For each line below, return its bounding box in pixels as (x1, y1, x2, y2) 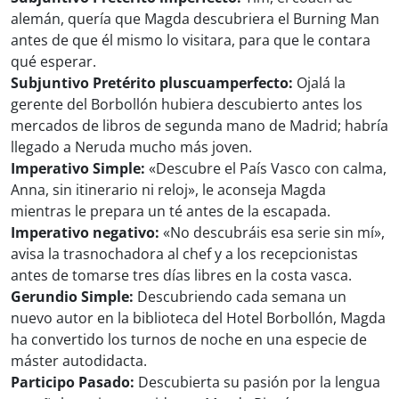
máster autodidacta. (11, 351, 147, 371)
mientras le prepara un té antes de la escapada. (11, 201, 330, 222)
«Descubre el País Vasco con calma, (145, 159, 387, 179)
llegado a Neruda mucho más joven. (11, 137, 252, 158)
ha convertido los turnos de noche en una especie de (11, 330, 367, 350)
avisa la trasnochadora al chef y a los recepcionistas (11, 244, 358, 265)
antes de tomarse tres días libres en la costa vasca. (11, 265, 352, 286)
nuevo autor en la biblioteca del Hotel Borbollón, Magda (11, 308, 386, 329)
